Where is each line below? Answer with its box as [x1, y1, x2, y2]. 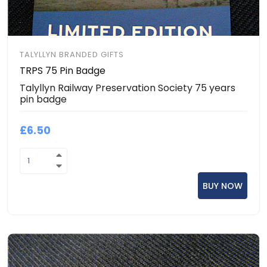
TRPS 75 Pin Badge [20, 64, 105, 77]
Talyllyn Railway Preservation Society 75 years [20, 81, 235, 95]
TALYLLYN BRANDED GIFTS [20, 49, 124, 60]
